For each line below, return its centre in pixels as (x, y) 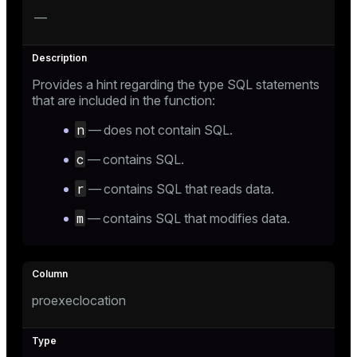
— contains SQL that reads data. (180, 189)
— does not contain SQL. (159, 130)
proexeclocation (79, 300)
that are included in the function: (124, 100)
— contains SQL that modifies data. (188, 218)
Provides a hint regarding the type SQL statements (176, 84)
